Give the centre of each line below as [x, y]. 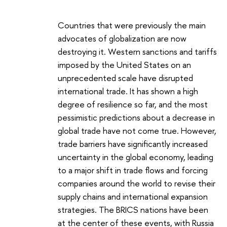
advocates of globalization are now [122, 38]
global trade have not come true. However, [137, 130]
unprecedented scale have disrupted [125, 78]
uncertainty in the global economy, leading [136, 157]
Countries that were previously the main [132, 25]
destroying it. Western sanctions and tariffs [137, 51]
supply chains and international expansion [133, 196]
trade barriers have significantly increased [133, 143]
